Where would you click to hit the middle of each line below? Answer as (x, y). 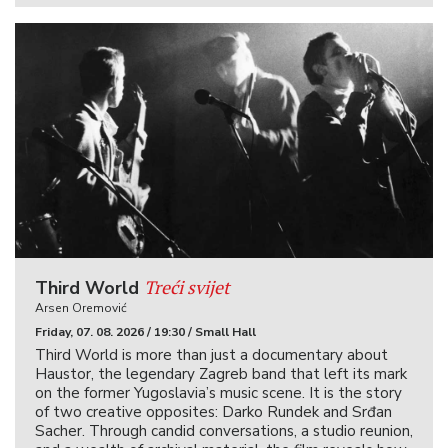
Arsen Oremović (81, 308)
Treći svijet (187, 287)
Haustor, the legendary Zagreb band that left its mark (221, 374)
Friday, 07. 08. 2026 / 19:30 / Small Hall (145, 332)
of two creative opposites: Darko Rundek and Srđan (213, 412)
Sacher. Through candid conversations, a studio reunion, (224, 431)
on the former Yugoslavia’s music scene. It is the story (218, 393)
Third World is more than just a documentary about (211, 355)
